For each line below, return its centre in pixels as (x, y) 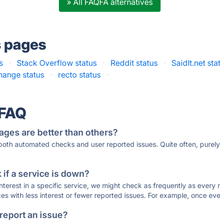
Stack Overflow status (57, 63)
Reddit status (134, 63)
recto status (80, 75)
